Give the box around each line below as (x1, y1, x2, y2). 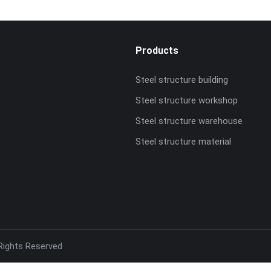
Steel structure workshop (135, 94, 238, 106)
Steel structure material (135, 135, 231, 147)
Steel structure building (135, 74, 228, 85)
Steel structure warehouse (135, 115, 243, 126)
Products (135, 44, 178, 56)
